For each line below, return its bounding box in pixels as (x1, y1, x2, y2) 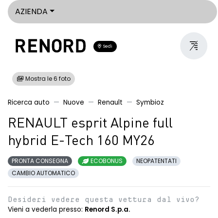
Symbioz (136, 98, 164, 107)
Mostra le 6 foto (24, 74, 71, 83)
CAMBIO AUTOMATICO (12, 169, 75, 177)
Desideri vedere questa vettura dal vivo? (8, 196, 200, 203)
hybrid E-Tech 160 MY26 (8, 135, 155, 148)
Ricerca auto (8, 98, 50, 107)
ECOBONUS (89, 157, 123, 165)
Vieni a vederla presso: (8, 205, 85, 214)
